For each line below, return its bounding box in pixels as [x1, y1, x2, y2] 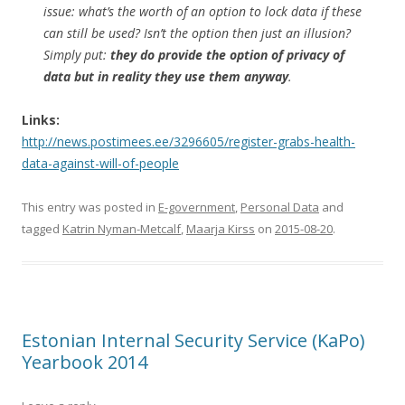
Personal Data [240, 198, 319, 215]
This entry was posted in [22, 198, 158, 215]
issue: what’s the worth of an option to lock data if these [43, 2, 362, 20]
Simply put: [43, 45, 110, 63]
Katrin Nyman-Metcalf [62, 220, 181, 237]
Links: [22, 110, 60, 128]
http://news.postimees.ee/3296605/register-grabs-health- [22, 132, 355, 150]
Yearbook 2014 [22, 349, 147, 374]
